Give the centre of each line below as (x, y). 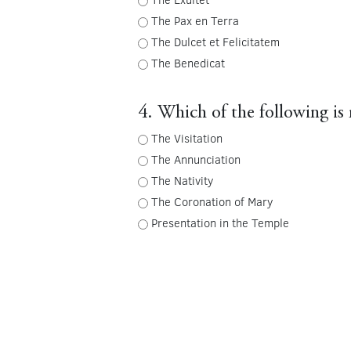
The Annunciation (195, 159)
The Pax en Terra (195, 21)
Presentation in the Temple (220, 223)
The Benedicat (188, 63)
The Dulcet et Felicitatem (215, 42)
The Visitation (186, 138)
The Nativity (182, 181)
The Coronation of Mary (212, 202)
